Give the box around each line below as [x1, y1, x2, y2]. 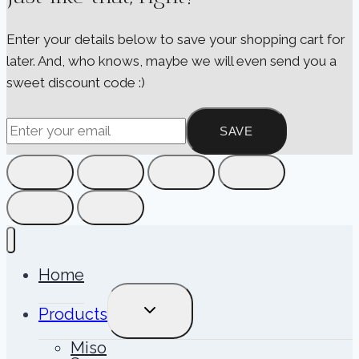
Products [38, 305, 107, 325]
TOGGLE [139, 299, 194, 313]
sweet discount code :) [6, 74, 145, 91]
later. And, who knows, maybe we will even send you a [6, 52, 337, 69]
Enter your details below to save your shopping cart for [6, 30, 345, 47]
